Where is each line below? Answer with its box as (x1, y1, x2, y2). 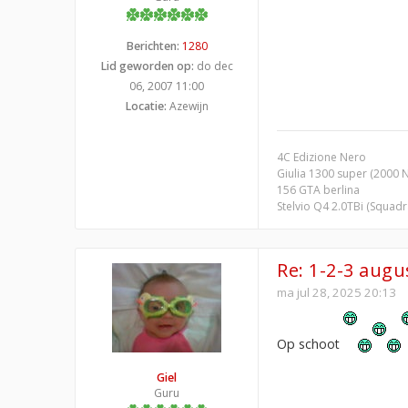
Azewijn (166, 97, 209, 114)
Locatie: (125, 97, 167, 114)
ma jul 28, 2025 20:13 (277, 283, 396, 301)
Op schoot (277, 334, 343, 352)
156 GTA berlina (277, 181, 360, 198)
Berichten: (126, 37, 179, 54)
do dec (193, 57, 233, 74)
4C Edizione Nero (277, 148, 366, 165)
